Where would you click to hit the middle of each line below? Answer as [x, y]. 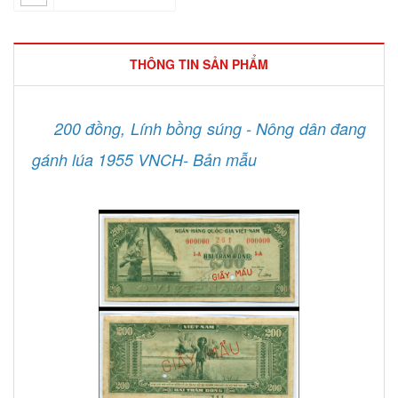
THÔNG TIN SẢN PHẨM [199, 64]
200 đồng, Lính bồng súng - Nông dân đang [210, 128]
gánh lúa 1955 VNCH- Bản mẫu [144, 159]
